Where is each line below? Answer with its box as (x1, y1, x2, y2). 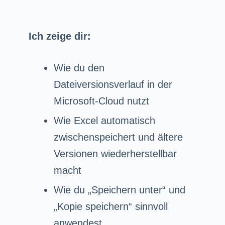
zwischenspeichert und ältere (53, 131, 183, 143)
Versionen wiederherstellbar (53, 148, 177, 159)
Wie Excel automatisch (53, 115, 155, 126)
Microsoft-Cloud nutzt (53, 95, 149, 106)
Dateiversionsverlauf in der (53, 78, 172, 90)
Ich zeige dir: (28, 30, 91, 42)
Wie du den (53, 62, 104, 73)
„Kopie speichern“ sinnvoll (53, 200, 168, 212)
